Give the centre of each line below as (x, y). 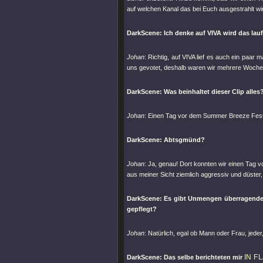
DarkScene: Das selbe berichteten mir (186, 257)
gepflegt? (142, 209)
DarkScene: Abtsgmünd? (166, 140)
